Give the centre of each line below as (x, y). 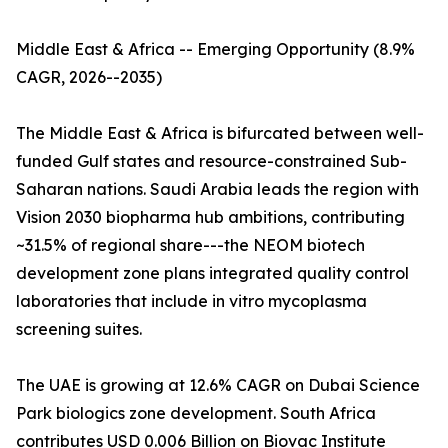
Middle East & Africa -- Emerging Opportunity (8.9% (215, 49)
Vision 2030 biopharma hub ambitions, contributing (210, 217)
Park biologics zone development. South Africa (196, 413)
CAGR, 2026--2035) (89, 77)
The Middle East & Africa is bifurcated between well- (220, 133)
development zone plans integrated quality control (212, 273)
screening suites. (79, 329)
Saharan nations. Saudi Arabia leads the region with (217, 189)
